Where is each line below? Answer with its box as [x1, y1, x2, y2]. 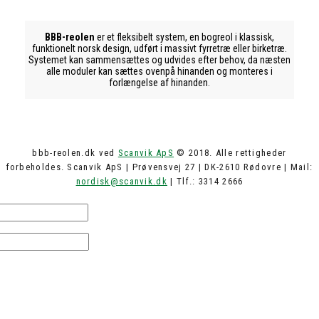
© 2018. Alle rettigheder [174, 147, 287, 158]
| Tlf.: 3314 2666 [167, 175, 244, 187]
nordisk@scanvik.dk [75, 175, 167, 187]
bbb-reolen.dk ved [32, 147, 118, 158]
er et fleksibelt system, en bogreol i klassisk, [95, 31, 274, 43]
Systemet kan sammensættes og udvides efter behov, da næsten [28, 53, 291, 66]
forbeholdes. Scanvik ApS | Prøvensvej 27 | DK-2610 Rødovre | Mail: [6, 161, 313, 172]
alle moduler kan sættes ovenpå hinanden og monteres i [46, 65, 273, 77]
